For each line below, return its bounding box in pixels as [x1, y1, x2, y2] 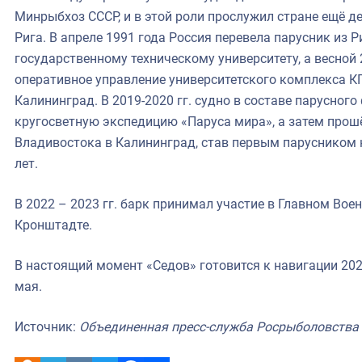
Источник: [15, 318, 79, 335]
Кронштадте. [15, 217, 92, 233]
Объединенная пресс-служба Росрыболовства [79, 318, 359, 335]
